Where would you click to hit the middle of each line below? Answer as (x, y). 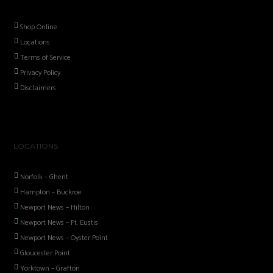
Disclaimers (38, 88)
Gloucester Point (45, 253)
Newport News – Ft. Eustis (59, 223)
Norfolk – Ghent (44, 177)
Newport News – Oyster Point (64, 238)
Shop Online (39, 27)
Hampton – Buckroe (51, 193)
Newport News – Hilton (55, 208)
